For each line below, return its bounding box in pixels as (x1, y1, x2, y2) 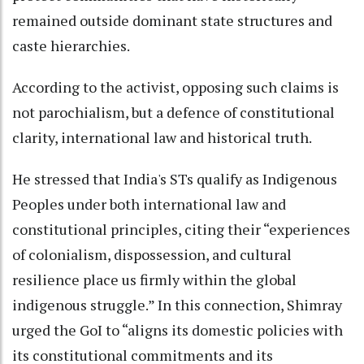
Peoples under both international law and (12, 193, 286, 214)
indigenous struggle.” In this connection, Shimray (12, 294, 342, 314)
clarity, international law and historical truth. (12, 127, 312, 147)
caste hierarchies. (12, 35, 130, 55)
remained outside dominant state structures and (12, 10, 332, 30)
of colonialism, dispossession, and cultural (12, 244, 292, 264)
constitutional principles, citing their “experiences (12, 219, 350, 239)
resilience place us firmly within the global (12, 269, 297, 289)
